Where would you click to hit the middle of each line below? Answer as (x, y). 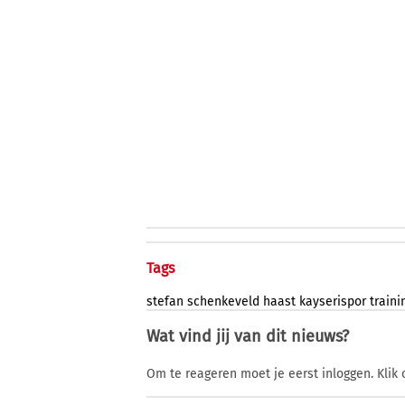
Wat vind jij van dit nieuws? (248, 337)
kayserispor (333, 302)
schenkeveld (223, 302)
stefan (165, 302)
